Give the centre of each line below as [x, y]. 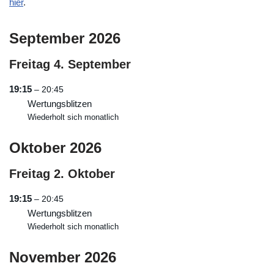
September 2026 [65, 38]
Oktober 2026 [55, 147]
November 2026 [63, 257]
